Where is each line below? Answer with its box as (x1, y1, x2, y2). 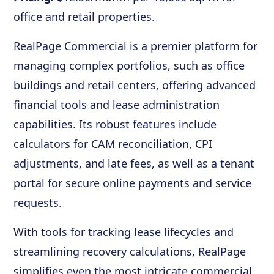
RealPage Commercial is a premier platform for (13, 38, 258, 53)
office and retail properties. (13, 9, 155, 24)
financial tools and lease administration (13, 97, 220, 112)
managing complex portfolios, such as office (13, 57, 245, 73)
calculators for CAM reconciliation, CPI (13, 136, 213, 151)
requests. (13, 194, 62, 210)
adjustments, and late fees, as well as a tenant (13, 155, 255, 171)
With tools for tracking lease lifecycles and (13, 224, 234, 239)
